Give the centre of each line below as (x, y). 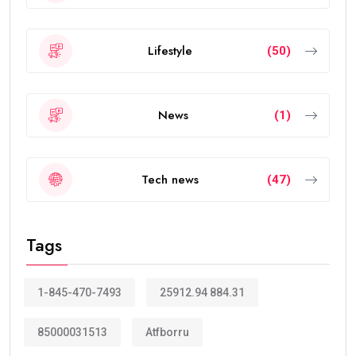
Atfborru (167, 332)
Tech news (170, 179)
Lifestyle (170, 50)
